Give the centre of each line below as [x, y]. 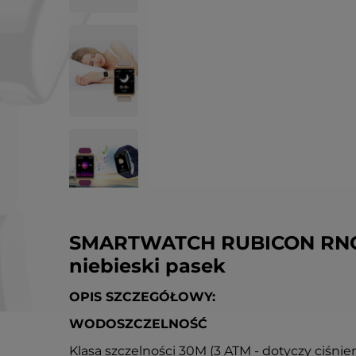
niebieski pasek [147, 266]
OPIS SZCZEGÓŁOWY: [142, 297]
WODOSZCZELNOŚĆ [138, 324]
